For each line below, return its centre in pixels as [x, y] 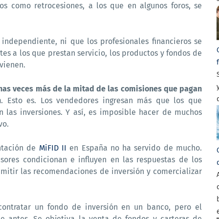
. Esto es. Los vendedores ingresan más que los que [102, 100]
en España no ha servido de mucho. [134, 148]
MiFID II [53, 148]
